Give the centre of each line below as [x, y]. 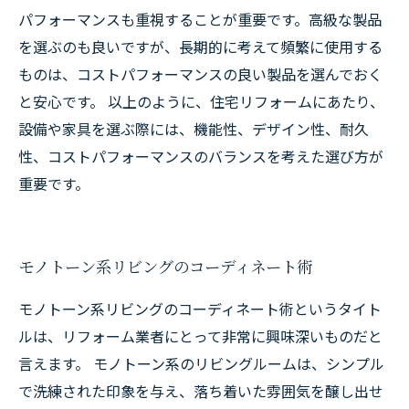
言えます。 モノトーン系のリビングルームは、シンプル [201, 363]
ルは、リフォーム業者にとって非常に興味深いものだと [200, 336]
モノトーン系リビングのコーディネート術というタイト [200, 309]
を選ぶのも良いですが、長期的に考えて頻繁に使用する [200, 47]
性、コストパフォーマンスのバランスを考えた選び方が [201, 156]
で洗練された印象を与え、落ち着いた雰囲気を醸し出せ [201, 391]
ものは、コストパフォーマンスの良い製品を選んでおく [200, 74]
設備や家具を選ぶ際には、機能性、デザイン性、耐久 [194, 129]
